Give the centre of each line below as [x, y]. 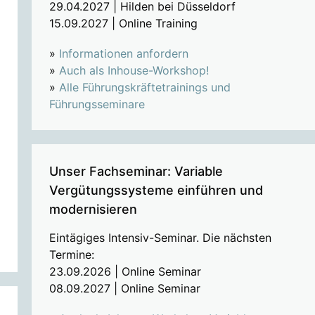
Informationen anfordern [123, 54]
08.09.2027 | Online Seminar [124, 289]
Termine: [71, 255]
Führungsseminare [97, 104]
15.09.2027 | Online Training [123, 23]
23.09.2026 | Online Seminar [125, 272]
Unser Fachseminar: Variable [136, 172]
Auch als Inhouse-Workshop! [134, 71]
